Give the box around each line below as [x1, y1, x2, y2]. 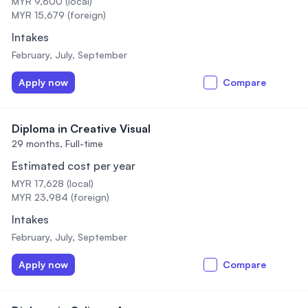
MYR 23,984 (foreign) [12, 191, 109, 203]
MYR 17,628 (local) [12, 177, 93, 189]
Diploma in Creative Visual [12, 122, 151, 135]
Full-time [65, 137, 103, 149]
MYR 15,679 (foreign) [12, 9, 106, 21]
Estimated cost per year [12, 159, 135, 173]
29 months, [12, 137, 63, 149]
